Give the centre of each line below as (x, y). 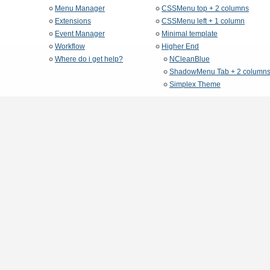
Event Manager (80, 34)
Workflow (70, 47)
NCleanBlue (190, 59)
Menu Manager (80, 9)
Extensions (73, 21)
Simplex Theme (195, 85)
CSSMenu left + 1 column (203, 21)
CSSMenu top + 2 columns (205, 9)
